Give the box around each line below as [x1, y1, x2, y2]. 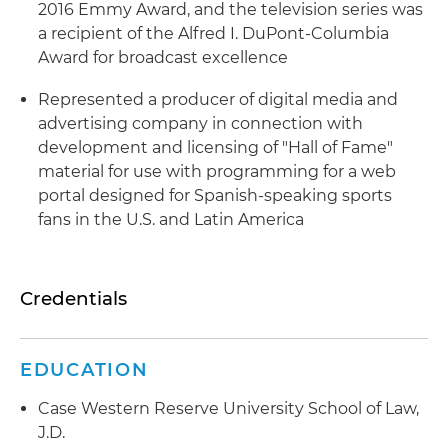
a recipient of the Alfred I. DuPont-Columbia [38, 24, 389, 43]
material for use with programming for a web [38, 162, 396, 181]
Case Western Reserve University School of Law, [38, 399, 419, 418]
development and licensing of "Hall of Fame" [38, 138, 393, 157]
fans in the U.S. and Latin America [38, 210, 304, 229]
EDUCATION [20, 359, 149, 381]
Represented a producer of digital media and [38, 90, 398, 109]
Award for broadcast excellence [38, 48, 288, 67]
